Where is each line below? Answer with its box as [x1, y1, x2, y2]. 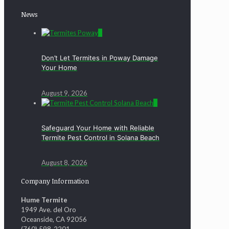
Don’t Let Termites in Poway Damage [41, 54, 158, 62]
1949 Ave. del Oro [21, 205, 76, 214]
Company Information [21, 176, 89, 186]
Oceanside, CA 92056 [21, 215, 87, 223]
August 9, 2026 [41, 88, 87, 97]
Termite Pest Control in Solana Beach [41, 133, 159, 142]
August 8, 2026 [41, 158, 87, 167]
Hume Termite [21, 195, 67, 204]
